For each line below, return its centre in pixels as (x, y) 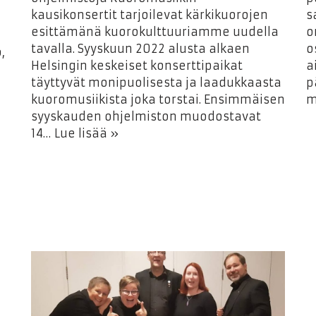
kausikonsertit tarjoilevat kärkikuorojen (150, 15)
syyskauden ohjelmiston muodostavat (146, 116)
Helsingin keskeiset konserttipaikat (137, 66)
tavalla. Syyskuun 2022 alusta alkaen (140, 49)
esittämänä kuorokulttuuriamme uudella (155, 32)
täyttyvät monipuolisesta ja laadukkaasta (156, 83)
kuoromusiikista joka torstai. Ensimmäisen (158, 99)
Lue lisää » (86, 133)
